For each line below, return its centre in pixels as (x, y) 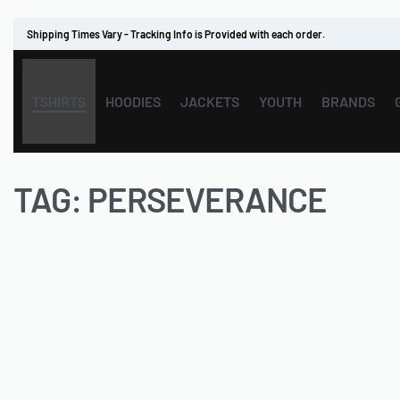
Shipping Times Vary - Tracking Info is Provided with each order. (176, 34)
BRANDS (348, 101)
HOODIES (133, 101)
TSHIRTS (59, 101)
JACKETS (210, 101)
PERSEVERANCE (207, 199)
